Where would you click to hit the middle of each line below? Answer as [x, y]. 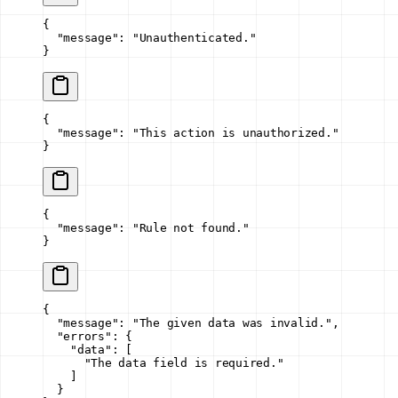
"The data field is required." [163, 363]
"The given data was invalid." [232, 323]
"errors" [77, 337]
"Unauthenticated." [194, 38]
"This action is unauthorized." [235, 133]
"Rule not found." [191, 228]
